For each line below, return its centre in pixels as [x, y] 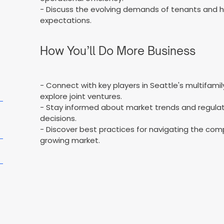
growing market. [70, 140]
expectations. [66, 20]
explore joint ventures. [81, 96]
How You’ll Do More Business [118, 51]
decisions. [58, 118]
